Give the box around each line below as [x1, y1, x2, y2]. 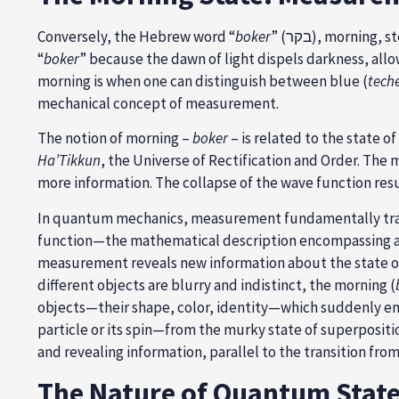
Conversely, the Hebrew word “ [37, 26, 235, 46]
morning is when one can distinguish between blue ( [37, 70, 368, 91]
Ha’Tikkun [37, 151, 101, 171]
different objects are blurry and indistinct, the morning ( [37, 274, 395, 295]
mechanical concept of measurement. [37, 93, 279, 113]
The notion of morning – [37, 128, 192, 149]
